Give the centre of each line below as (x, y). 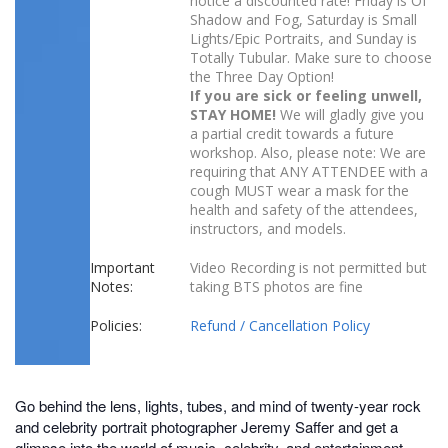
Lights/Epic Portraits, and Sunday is (303, 38)
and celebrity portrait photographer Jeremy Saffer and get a (206, 426)
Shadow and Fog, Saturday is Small (303, 19)
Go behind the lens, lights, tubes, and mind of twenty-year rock (218, 405)
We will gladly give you (350, 114)
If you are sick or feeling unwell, (306, 95)
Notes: (111, 286)
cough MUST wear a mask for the (299, 190)
